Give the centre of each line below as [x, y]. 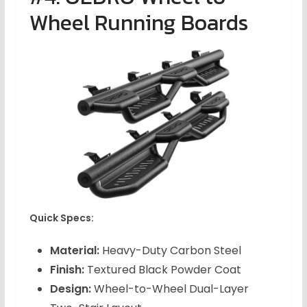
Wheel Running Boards [138, 22]
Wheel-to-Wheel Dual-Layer [170, 288]
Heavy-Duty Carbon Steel [170, 250]
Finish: [67, 269]
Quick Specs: [61, 218]
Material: [74, 250]
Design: [70, 288]
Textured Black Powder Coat [162, 269]
